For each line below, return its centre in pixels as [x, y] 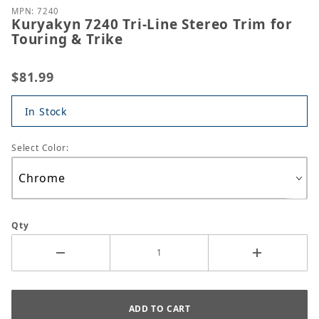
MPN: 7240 [36, 11]
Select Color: [42, 148]
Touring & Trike [67, 40]
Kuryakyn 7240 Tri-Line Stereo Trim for [152, 25]
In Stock [46, 111]
